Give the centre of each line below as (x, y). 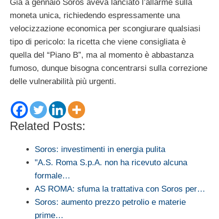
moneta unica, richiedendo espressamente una (95, 15)
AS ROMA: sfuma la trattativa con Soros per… (120, 189)
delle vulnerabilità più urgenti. (63, 81)
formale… (53, 176)
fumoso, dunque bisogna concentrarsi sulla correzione (109, 68)
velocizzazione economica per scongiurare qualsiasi (105, 28)
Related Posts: (48, 126)
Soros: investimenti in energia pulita (100, 150)
